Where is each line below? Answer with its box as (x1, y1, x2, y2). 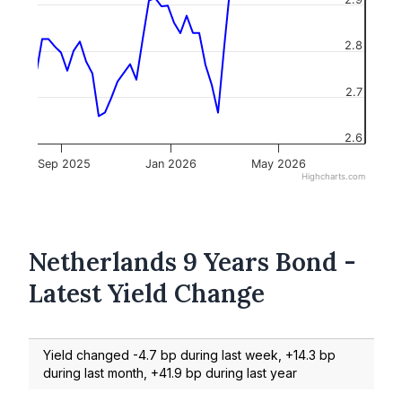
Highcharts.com (301, 170, 365, 182)
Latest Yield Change (29, 276, 265, 310)
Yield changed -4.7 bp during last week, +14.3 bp (43, 346, 336, 363)
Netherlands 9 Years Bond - (29, 245, 356, 278)
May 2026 (250, 156, 306, 170)
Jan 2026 (144, 156, 197, 170)
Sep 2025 (38, 156, 91, 170)
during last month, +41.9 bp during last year (43, 364, 297, 380)
